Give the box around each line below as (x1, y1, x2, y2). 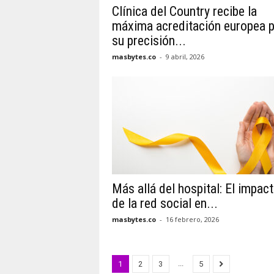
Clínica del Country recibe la (111, 4, 257, 19)
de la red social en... (111, 196, 218, 211)
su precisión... (111, 33, 186, 48)
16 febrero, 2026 (165, 215, 219, 224)
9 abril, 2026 (165, 52, 204, 61)
